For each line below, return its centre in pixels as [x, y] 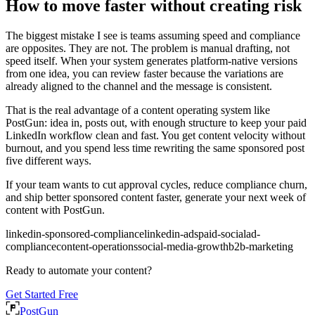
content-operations [97, 247]
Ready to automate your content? [79, 271]
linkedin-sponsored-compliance [75, 234]
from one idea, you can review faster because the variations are [144, 74]
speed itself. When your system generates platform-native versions [152, 61]
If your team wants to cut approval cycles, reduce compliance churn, [156, 185]
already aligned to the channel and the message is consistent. [139, 86]
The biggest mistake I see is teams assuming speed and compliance [153, 36]
